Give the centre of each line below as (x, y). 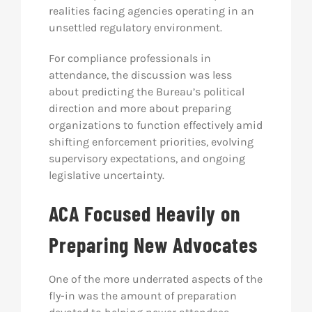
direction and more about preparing (140, 108)
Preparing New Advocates (153, 244)
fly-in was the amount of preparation (142, 296)
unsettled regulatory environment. (135, 28)
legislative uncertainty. (106, 175)
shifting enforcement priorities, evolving (151, 142)
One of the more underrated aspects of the (155, 279)
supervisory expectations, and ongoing (147, 158)
